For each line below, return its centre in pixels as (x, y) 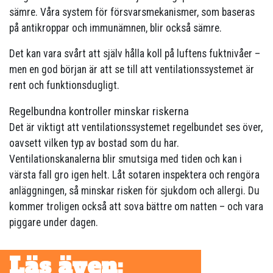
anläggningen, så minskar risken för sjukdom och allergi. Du (134, 191)
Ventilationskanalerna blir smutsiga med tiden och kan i (126, 159)
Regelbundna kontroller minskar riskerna (99, 112)
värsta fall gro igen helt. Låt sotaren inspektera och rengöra (134, 175)
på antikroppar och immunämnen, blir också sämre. (115, 28)
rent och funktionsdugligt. (64, 86)
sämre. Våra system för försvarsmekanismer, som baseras (132, 12)
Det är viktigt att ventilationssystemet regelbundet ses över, (136, 128)
